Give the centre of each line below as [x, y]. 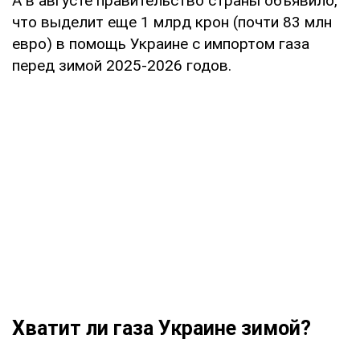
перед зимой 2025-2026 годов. [122, 65]
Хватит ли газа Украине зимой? [162, 328]
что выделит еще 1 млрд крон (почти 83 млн [172, 22]
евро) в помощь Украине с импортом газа [161, 43]
